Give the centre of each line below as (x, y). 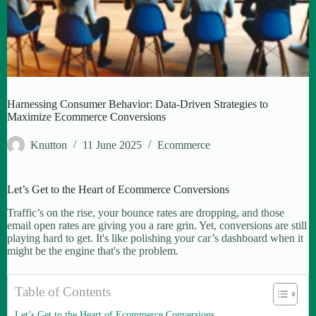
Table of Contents (63, 291)
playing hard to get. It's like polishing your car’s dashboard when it (155, 238)
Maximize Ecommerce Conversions (86, 117)
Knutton (49, 145)
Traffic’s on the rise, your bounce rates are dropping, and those (146, 212)
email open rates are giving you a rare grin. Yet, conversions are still (157, 225)
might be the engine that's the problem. (93, 250)
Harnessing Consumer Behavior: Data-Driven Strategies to (138, 104)
